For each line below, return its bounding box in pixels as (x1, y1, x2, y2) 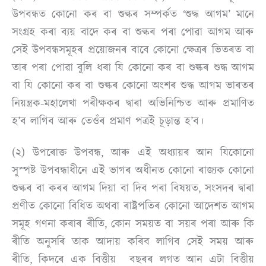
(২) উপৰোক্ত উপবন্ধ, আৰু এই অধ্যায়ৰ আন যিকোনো (12, 145, 254, 161)
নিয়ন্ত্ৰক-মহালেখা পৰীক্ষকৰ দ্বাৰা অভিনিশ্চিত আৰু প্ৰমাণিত (12, 96, 254, 112)
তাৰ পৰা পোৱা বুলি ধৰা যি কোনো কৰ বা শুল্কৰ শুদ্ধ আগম (12, 60, 254, 76)
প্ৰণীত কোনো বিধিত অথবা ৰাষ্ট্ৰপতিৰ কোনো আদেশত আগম (12, 198, 254, 214)
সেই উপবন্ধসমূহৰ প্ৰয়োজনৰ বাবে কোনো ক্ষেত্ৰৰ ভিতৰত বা (12, 42, 254, 58)
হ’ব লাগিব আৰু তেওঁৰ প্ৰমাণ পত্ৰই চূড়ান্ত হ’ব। (12, 113, 204, 129)
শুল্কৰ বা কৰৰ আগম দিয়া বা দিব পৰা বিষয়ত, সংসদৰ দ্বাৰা (12, 180, 254, 197)
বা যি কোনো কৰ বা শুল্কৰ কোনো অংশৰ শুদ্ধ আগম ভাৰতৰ (12, 78, 254, 94)
